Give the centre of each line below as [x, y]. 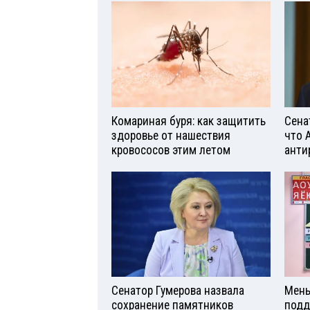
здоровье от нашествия [171, 135]
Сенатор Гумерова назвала [178, 291]
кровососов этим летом [171, 150]
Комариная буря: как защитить [189, 121]
